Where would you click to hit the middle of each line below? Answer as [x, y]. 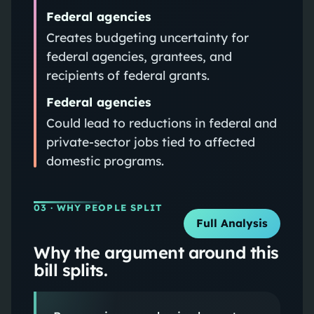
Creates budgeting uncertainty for [147, 37]
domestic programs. [105, 160]
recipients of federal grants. [128, 75]
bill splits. [70, 269]
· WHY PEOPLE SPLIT [105, 207]
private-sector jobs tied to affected [150, 141]
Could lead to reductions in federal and [161, 122]
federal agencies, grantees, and [139, 56]
